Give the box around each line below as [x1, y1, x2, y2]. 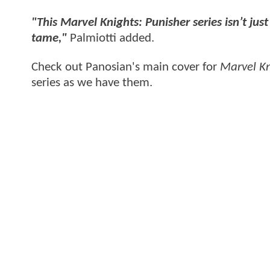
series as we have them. [31, 76, 152, 89]
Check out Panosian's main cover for [31, 60, 220, 74]
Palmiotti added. [67, 32, 154, 45]
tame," [31, 32, 67, 45]
